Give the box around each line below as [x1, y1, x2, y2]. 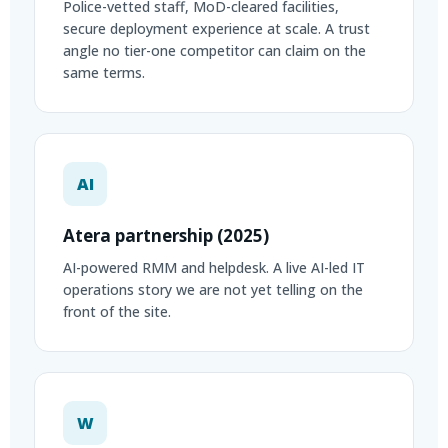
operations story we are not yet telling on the [63, 280, 363, 299]
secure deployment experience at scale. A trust [63, 19, 370, 38]
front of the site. [63, 302, 171, 321]
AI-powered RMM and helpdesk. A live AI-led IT [63, 258, 365, 277]
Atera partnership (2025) [63, 224, 269, 247]
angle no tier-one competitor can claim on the [63, 41, 366, 60]
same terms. [63, 63, 145, 82]
